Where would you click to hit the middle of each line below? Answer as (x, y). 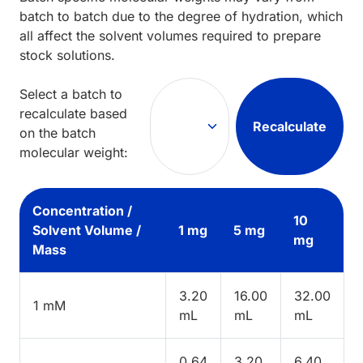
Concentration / (82, 210)
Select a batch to (71, 94)
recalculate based (73, 113)
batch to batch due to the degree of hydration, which (181, 16)
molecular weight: (74, 152)
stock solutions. (67, 55)
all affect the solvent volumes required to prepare (170, 35)
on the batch (58, 132)
